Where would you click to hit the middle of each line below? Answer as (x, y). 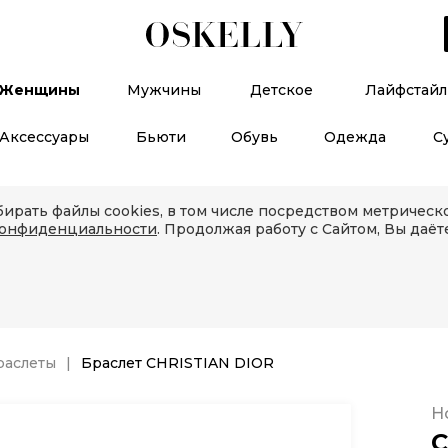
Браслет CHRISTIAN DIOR (177, 363)
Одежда (355, 137)
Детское (281, 90)
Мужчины (163, 90)
